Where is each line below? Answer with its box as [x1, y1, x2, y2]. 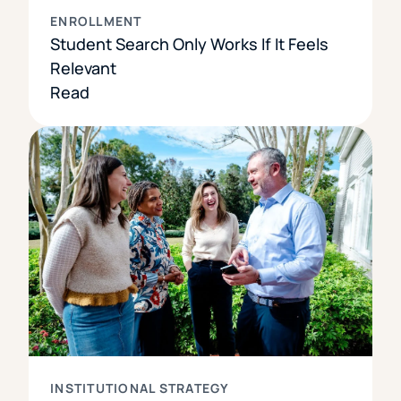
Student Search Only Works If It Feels [50, 33, 328, 55]
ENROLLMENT [50, 13, 142, 30]
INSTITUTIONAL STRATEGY [50, 379, 230, 397]
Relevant [50, 57, 116, 80]
